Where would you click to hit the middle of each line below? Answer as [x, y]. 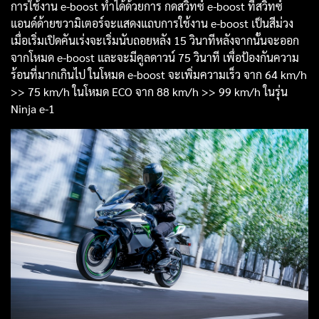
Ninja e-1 [33, 109]
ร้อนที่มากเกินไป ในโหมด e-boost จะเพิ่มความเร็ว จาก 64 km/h [159, 75]
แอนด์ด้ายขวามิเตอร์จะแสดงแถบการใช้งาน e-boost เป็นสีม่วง [152, 23]
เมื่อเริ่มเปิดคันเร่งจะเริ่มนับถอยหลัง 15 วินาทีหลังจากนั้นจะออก [155, 41]
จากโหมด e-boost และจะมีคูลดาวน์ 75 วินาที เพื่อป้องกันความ [155, 58]
